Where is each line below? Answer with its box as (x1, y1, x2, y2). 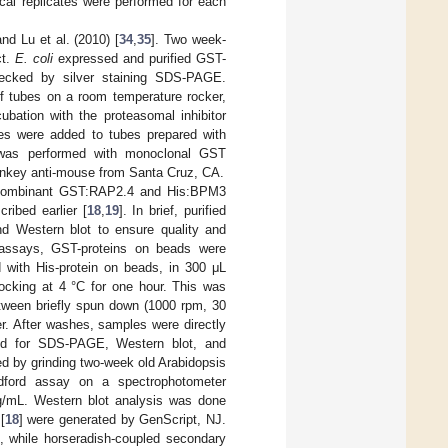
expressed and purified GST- (53, 50, 227, 66)
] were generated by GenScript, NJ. (18, 411, 227, 427)
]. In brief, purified (118, 202, 226, 218)
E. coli (15, 50, 54, 66)
